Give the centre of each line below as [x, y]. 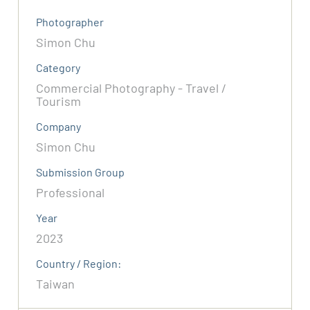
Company [59, 127]
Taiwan [56, 284]
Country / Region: [79, 264]
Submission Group [81, 172]
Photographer [70, 22]
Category [58, 68]
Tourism [59, 101]
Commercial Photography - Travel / [131, 88]
